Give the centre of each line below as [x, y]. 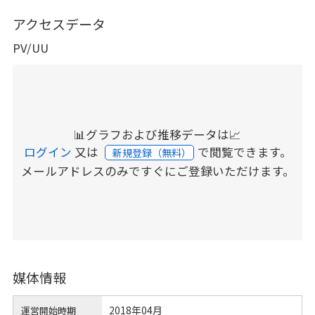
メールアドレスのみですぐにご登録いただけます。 [157, 171]
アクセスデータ [59, 23]
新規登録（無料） [153, 152]
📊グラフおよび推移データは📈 [157, 134]
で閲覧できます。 [244, 152]
